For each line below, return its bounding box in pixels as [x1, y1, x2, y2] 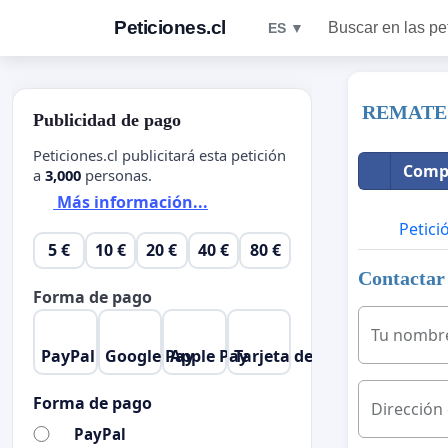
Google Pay [105, 344, 195, 367]
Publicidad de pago [33, 110, 181, 130]
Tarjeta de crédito [234, 344, 374, 367]
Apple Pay [169, 344, 248, 367]
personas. [81, 164, 152, 185]
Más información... [53, 191, 208, 214]
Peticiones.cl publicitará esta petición [33, 144, 286, 165]
